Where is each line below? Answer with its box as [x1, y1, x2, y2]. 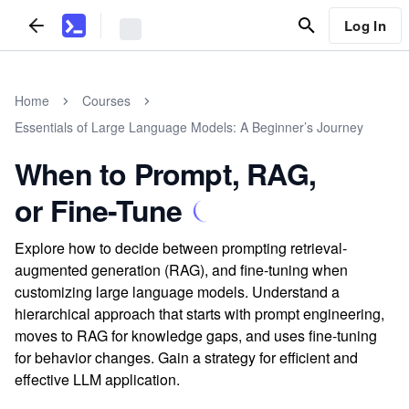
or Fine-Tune [15, 189, 183, 231]
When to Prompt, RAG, [15, 152, 316, 194]
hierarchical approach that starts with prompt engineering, [15, 303, 384, 324]
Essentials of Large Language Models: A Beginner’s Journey [15, 118, 363, 136]
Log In [343, 15, 386, 36]
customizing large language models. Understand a [15, 281, 340, 302]
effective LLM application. [15, 369, 180, 390]
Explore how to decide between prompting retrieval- [15, 237, 347, 258]
